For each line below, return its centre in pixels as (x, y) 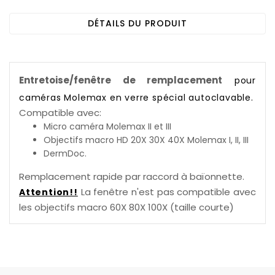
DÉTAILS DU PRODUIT (137, 24)
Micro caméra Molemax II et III (107, 127)
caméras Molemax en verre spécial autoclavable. (136, 98)
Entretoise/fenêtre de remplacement (121, 80)
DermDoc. (65, 154)
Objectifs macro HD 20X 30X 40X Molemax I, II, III (146, 140)
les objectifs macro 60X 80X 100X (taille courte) (126, 207)
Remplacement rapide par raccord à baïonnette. (132, 177)
